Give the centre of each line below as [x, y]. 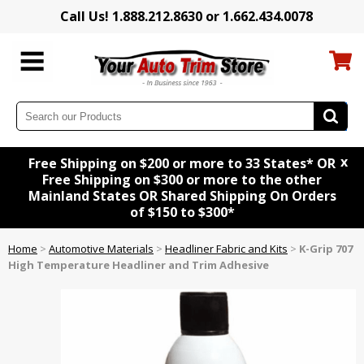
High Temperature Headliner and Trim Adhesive [139, 265]
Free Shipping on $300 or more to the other [182, 180]
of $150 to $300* [182, 212]
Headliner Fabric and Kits [226, 249]
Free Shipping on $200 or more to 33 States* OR [182, 164]
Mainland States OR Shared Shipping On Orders [182, 196]
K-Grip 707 [326, 249]
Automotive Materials [101, 249]
